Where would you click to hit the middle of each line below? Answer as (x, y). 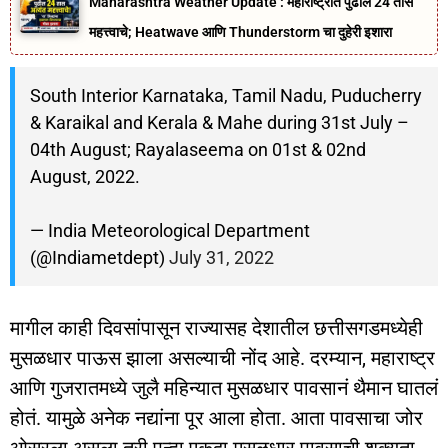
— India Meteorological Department (170, 231)
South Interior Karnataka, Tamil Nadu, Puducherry (226, 96)
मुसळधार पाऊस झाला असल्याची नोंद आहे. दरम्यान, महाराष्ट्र (222, 358)
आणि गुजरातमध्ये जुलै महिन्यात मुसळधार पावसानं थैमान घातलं (224, 388)
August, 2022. (85, 177)
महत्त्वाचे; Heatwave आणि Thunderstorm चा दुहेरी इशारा (241, 32)
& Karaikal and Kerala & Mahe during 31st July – (219, 123)
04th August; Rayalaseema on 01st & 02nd (198, 150)
